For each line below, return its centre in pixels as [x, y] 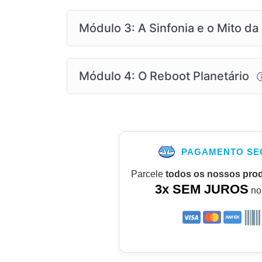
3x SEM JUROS [202, 189]
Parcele [148, 174]
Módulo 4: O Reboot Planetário [166, 76]
